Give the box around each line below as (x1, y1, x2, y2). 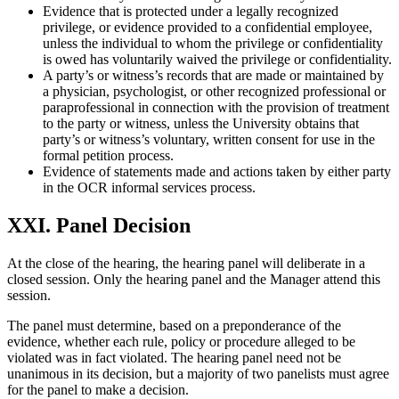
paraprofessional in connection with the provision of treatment (43, 100, 389, 116)
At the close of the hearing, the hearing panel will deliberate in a (7, 256, 365, 272)
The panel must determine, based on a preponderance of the (7, 318, 341, 334)
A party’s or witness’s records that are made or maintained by (43, 68, 384, 84)
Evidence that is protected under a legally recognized (43, 4, 338, 20)
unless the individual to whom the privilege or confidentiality (43, 36, 383, 52)
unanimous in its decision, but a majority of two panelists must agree (7, 366, 389, 382)
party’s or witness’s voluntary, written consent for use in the (43, 132, 375, 148)
